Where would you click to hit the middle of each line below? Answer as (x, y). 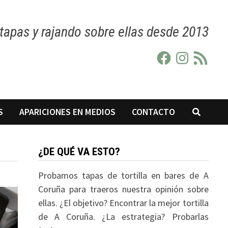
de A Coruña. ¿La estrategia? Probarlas (123, 217)
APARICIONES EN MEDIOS (68, 112)
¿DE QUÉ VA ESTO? (79, 152)
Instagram (193, 54)
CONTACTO (154, 112)
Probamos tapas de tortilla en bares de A (123, 175)
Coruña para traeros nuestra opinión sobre (123, 189)
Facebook (173, 54)
